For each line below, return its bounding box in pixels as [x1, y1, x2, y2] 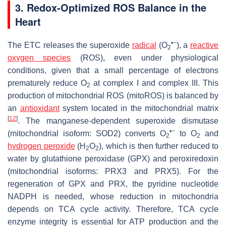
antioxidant [20, 103, 60, 112]
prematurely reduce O [8, 78, 87, 87]
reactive [190, 40, 218, 49]
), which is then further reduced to [99, 141, 218, 150]
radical [132, 40, 156, 49]
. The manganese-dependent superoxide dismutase [18, 116, 218, 125]
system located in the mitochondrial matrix [59, 103, 219, 112]
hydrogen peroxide [8, 141, 75, 150]
